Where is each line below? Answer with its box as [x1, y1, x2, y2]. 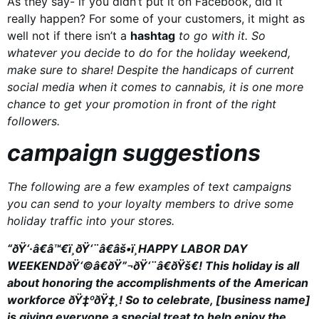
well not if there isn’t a [7, 28, 130, 43]
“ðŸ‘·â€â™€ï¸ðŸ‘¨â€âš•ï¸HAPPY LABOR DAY [7, 241, 248, 256]
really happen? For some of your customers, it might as [7, 11, 305, 26]
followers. [7, 113, 63, 128]
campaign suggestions [7, 139, 261, 167]
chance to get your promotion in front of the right [7, 96, 276, 111]
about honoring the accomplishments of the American [7, 275, 308, 290]
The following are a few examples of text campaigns [7, 179, 291, 194]
